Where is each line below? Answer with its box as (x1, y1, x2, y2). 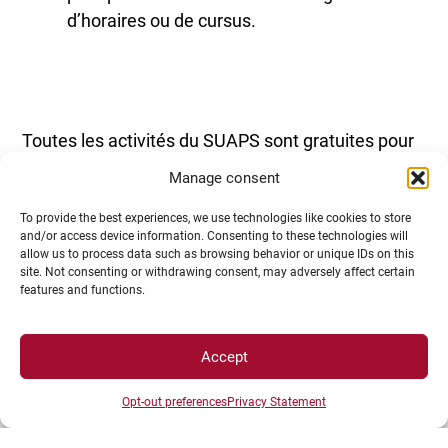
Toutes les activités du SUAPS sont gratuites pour (22, 130, 415, 152)
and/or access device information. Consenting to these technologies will (20, 229, 408, 243)
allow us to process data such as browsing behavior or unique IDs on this (20, 247, 414, 261)
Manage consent (168, 169, 280, 187)
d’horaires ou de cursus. (67, 9, 257, 31)
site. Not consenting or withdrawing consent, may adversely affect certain (20, 265, 415, 279)
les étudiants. (22, 157, 130, 179)
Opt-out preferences (122, 395, 227, 409)
